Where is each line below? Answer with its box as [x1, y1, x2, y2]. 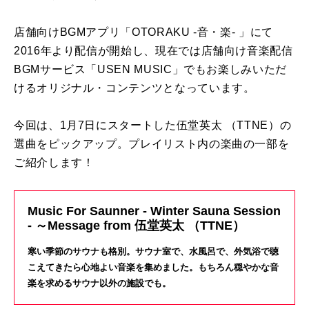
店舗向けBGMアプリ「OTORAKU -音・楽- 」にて [14, 26, 273, 39]
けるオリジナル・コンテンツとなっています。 [14, 82, 255, 94]
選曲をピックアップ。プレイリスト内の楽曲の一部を [14, 138, 290, 150]
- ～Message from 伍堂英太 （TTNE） [28, 219, 245, 233]
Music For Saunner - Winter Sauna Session [28, 204, 281, 219]
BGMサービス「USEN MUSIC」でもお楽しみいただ [14, 63, 287, 76]
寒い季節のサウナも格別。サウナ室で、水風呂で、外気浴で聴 [28, 246, 279, 257]
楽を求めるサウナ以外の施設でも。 [28, 278, 182, 289]
